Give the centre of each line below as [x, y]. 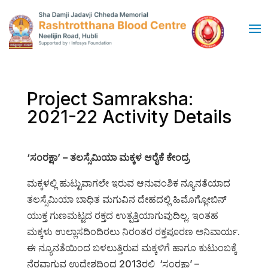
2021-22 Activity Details [129, 116]
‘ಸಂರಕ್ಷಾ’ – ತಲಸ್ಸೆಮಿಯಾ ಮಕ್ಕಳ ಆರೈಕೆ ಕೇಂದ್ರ [108, 157]
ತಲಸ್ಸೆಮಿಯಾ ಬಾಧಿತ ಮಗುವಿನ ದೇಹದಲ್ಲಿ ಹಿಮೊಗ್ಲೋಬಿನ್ [127, 199]
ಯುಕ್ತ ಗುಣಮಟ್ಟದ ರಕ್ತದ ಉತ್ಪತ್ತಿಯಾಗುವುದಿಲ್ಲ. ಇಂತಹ [122, 215]
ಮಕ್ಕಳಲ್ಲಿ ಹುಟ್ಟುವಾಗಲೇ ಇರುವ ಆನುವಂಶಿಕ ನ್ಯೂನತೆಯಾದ [128, 183]
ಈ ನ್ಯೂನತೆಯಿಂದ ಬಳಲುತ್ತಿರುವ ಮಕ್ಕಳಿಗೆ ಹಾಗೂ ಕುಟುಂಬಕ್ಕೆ [132, 247]
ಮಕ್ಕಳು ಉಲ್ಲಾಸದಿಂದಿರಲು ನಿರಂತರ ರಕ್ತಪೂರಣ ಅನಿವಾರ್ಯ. [133, 231]
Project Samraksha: [110, 98]
